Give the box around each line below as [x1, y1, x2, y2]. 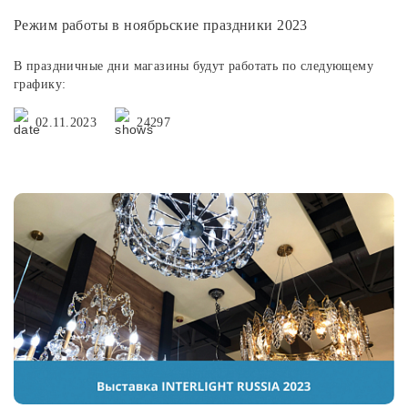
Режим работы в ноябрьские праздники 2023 [14, 16, 308, 33]
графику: [14, 76, 66, 91]
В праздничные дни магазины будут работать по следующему [14, 58, 374, 73]
